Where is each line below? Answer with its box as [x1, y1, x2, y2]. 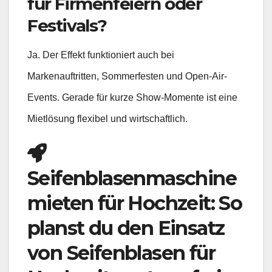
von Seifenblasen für [27, 241, 215, 265]
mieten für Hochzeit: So [27, 191, 242, 216]
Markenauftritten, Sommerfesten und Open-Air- [27, 71, 227, 81]
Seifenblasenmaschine [27, 166, 236, 191]
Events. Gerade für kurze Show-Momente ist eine [27, 92, 237, 103]
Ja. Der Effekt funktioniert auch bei [27, 50, 174, 60]
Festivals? [27, 15, 107, 36]
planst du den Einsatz [27, 216, 225, 240]
